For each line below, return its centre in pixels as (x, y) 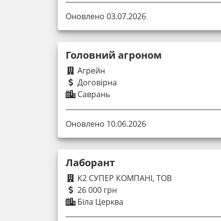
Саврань (93, 94)
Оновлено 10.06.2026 (106, 124)
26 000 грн (96, 190)
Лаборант (90, 162)
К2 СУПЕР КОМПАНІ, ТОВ (124, 178)
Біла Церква (99, 202)
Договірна (96, 83)
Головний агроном (114, 55)
